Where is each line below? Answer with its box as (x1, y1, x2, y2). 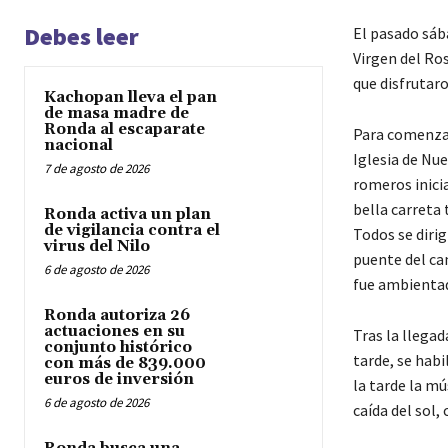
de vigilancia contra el (44, 220, 220, 240)
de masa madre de (44, 103, 189, 123)
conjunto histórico (44, 337, 192, 357)
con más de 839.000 (44, 353, 206, 373)
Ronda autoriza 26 (44, 305, 190, 325)
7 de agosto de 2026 (44, 159, 149, 177)
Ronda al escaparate (44, 119, 205, 139)
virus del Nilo (44, 236, 150, 256)
